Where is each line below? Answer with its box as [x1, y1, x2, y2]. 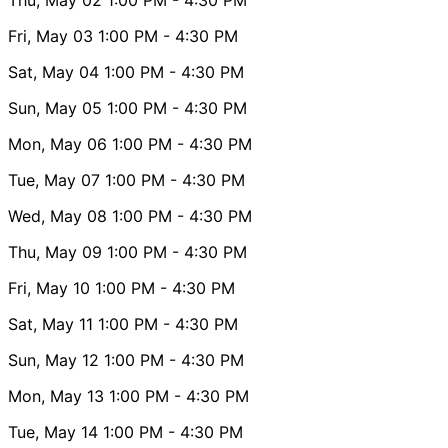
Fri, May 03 [8, 25, 93, 46]
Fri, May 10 [8, 277, 90, 298]
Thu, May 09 [8, 241, 102, 262]
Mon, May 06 [8, 133, 107, 154]
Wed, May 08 [8, 205, 107, 226]
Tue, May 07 [8, 169, 100, 190]
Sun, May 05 [8, 97, 102, 118]
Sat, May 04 [8, 61, 99, 82]
